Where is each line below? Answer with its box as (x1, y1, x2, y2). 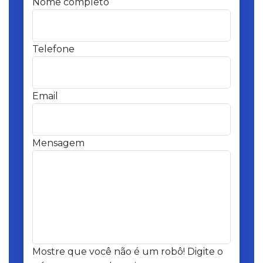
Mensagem (32, 137, 85, 149)
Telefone (32, 43, 75, 55)
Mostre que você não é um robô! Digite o (32, 246, 223, 258)
